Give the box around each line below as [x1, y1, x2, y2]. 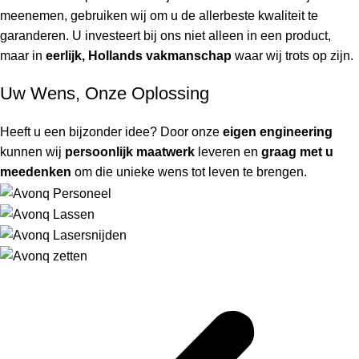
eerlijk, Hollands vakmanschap [46, 49, 232, 63]
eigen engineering [223, 125, 333, 139]
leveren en [195, 145, 261, 159]
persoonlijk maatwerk [65, 145, 195, 159]
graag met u [261, 145, 333, 159]
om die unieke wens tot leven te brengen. [71, 165, 307, 179]
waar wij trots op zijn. [232, 49, 353, 63]
